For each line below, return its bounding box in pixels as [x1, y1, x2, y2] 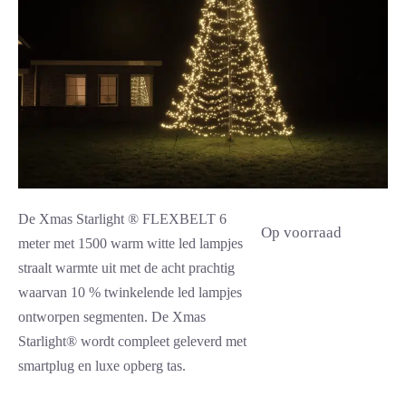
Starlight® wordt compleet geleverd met [18, 333, 246, 349]
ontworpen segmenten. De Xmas [18, 309, 206, 324]
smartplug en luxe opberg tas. [18, 358, 186, 373]
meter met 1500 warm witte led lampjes [18, 236, 243, 251]
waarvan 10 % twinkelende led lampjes [18, 285, 242, 300]
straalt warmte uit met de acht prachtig [18, 260, 235, 275]
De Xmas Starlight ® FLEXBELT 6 [18, 211, 227, 227]
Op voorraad [261, 224, 342, 241]
